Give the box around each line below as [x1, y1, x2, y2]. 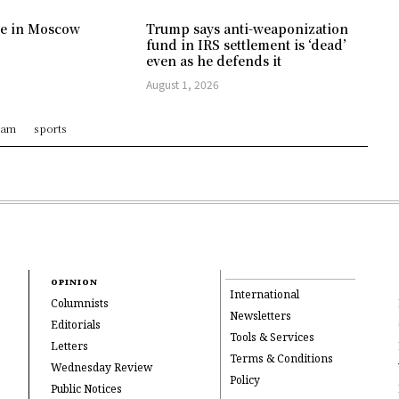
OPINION [51, 275, 99, 289]
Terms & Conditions [230, 350, 333, 368]
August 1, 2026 [146, 77, 220, 93]
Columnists [51, 295, 110, 313]
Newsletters [230, 307, 291, 325]
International [230, 286, 299, 304]
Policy [230, 371, 260, 389]
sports [34, 120, 67, 136]
